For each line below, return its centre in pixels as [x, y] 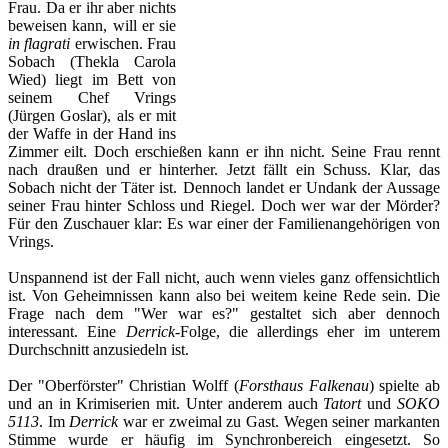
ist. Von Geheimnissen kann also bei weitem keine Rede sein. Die [224, 295]
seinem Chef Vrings [92, 97]
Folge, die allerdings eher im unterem [310, 331]
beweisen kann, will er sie [92, 25]
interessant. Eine [67, 331]
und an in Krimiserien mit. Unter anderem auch [166, 403]
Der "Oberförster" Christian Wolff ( [123, 385]
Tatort [345, 403]
